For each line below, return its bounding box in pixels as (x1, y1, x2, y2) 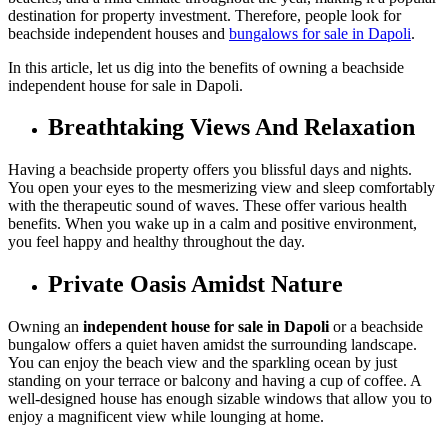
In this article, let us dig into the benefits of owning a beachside (8, 58, 404, 76)
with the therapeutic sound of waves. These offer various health (8, 197, 407, 215)
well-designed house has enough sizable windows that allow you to (8, 390, 432, 408)
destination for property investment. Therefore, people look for (8, 6, 401, 24)
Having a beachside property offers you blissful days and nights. (8, 161, 412, 179)
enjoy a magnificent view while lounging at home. (8, 408, 328, 426)
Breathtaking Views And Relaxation (48, 114, 415, 141)
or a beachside (329, 318, 423, 336)
